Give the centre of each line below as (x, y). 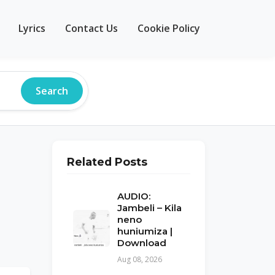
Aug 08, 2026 (140, 259)
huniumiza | (145, 231)
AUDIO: (134, 196)
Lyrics (32, 28)
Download (142, 243)
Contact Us (91, 28)
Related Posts (107, 162)
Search (52, 91)
